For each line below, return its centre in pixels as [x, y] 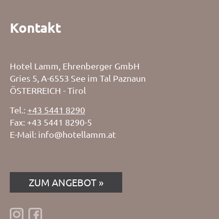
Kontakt [35, 27]
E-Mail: [24, 134]
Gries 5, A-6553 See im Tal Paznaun [78, 78]
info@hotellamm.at [77, 134]
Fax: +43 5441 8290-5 [51, 122]
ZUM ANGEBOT [62, 182]
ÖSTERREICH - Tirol [48, 90]
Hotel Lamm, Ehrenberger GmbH [75, 66]
